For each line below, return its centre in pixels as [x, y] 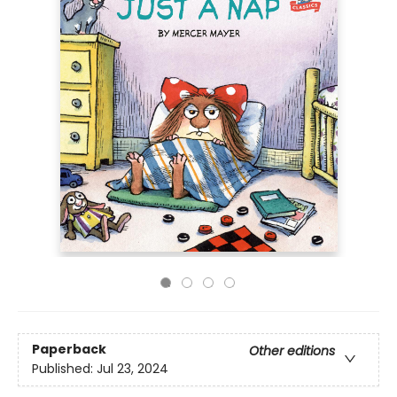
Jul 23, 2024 [132, 369]
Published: [64, 369]
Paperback [69, 350]
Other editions [292, 351]
